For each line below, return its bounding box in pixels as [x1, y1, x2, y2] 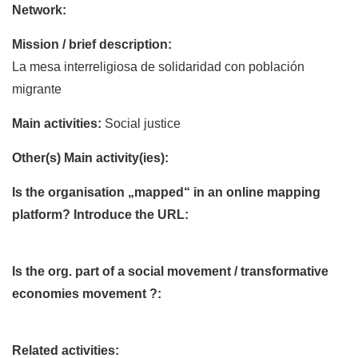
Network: [12, 2, 66, 17]
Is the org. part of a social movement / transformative [12, 264, 328, 278]
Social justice [105, 116, 181, 130]
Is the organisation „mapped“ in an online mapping [12, 185, 320, 199]
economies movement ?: [12, 286, 161, 300]
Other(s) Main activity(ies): [12, 150, 169, 165]
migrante [12, 82, 62, 96]
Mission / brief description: [12, 37, 172, 51]
